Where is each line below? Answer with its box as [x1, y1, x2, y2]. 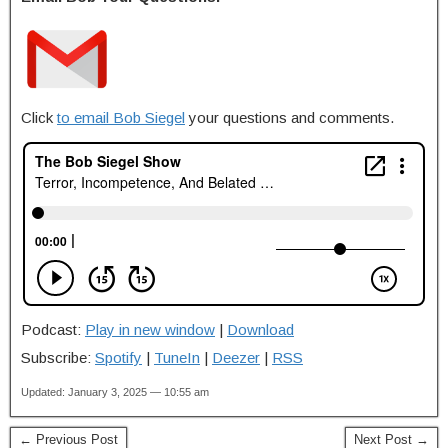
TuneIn [154, 348, 200, 366]
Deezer [212, 348, 260, 366]
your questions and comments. [185, 108, 394, 126]
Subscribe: [21, 348, 95, 366]
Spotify [95, 348, 142, 366]
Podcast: [21, 320, 85, 338]
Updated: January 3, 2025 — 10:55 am [21, 385, 209, 398]
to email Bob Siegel [57, 108, 185, 126]
